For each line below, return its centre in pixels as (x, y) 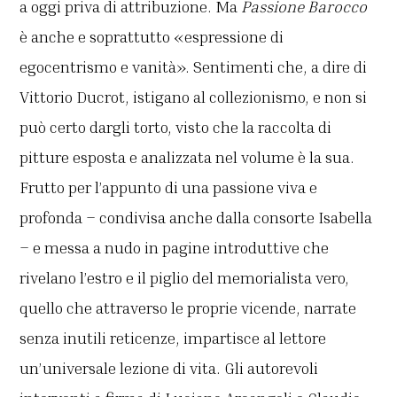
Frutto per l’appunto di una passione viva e (169, 187)
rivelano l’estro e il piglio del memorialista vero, (185, 278)
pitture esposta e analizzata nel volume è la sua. (187, 157)
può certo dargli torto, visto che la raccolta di (176, 127)
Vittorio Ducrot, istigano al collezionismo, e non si (194, 97)
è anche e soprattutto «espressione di (152, 37)
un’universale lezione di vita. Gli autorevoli (169, 368)
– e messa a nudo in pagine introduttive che (175, 248)
